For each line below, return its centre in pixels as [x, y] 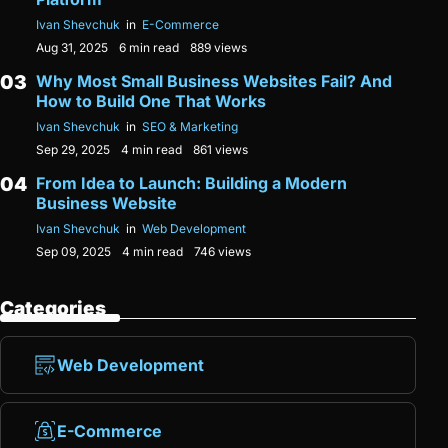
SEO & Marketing [190, 127]
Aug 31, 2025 [72, 48]
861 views [220, 150]
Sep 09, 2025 [73, 252]
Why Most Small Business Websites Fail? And [214, 81]
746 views [222, 252]
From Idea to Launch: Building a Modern [191, 183]
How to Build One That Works [151, 101]
